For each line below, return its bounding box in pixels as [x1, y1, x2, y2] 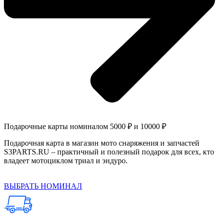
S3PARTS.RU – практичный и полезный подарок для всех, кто [4, 147, 214, 156]
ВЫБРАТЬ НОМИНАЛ [4, 181, 82, 190]
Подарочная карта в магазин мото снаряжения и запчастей [4, 138, 199, 147]
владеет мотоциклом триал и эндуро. [4, 156, 128, 165]
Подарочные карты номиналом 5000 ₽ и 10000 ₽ [4, 122, 166, 131]
